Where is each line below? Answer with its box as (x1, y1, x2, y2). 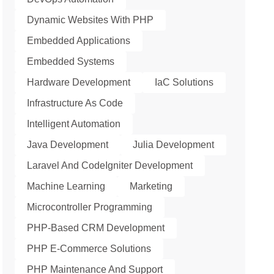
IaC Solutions (155, 77, 214, 87)
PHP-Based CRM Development (27, 223, 165, 233)
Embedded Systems (27, 56, 115, 67)
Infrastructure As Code (27, 98, 124, 108)
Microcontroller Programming (27, 202, 153, 212)
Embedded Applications (27, 35, 131, 46)
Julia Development (133, 139, 215, 150)
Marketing (130, 181, 173, 191)
